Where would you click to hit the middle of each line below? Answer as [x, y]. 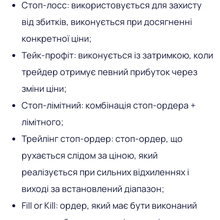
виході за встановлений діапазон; [93, 188]
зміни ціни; [44, 88]
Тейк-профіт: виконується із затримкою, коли [117, 55]
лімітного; [43, 122]
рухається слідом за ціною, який [90, 155]
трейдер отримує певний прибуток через [110, 71]
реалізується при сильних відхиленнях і [105, 172]
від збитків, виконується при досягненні [107, 21]
